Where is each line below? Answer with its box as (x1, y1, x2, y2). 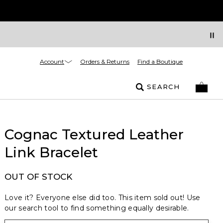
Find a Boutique (137, 58, 183, 65)
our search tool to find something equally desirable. (4, 204, 189, 213)
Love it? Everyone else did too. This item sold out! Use (4, 193, 201, 202)
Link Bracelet (4, 144, 98, 161)
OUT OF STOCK (4, 172, 72, 182)
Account (40, 57, 64, 65)
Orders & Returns (80, 58, 129, 65)
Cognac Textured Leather (4, 126, 184, 143)
